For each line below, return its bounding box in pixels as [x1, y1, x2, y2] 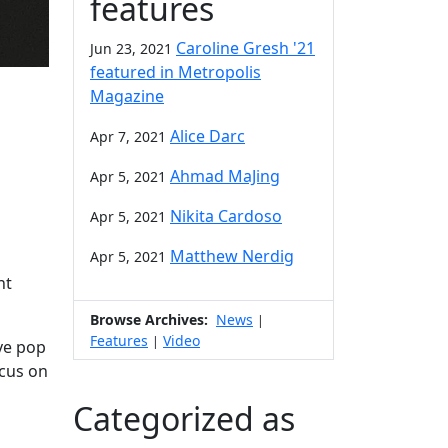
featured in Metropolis [90, 60, 261, 83]
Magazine [90, 84, 164, 107]
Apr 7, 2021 [90, 126, 166, 146]
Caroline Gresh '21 [176, 36, 315, 59]
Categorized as [73, 396, 295, 440]
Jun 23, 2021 [90, 38, 172, 58]
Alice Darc [170, 124, 245, 147]
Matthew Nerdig [170, 244, 294, 267]
